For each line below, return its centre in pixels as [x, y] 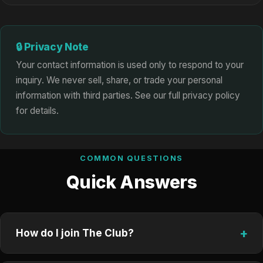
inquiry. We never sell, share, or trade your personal [119, 80]
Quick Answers [131, 182]
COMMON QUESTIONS [131, 158]
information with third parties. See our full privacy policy [128, 95]
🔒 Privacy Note [52, 47]
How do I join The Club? [75, 233]
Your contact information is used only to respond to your [129, 65]
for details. [37, 111]
